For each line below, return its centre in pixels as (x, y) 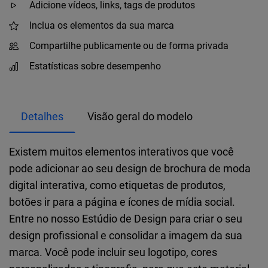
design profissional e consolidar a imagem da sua (126, 235)
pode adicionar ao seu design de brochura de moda (130, 168)
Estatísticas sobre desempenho (95, 66)
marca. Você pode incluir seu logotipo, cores (113, 252)
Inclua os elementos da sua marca (102, 25)
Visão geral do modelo (140, 116)
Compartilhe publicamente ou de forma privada (129, 46)
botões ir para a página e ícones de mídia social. (122, 202)
